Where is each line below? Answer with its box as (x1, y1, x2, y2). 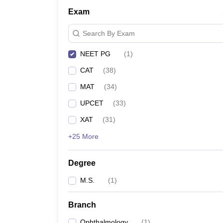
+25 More (68, 132, 99, 140)
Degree (68, 159, 96, 167)
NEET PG (80, 50, 111, 58)
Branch (68, 201, 96, 209)
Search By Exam (83, 29, 135, 37)
